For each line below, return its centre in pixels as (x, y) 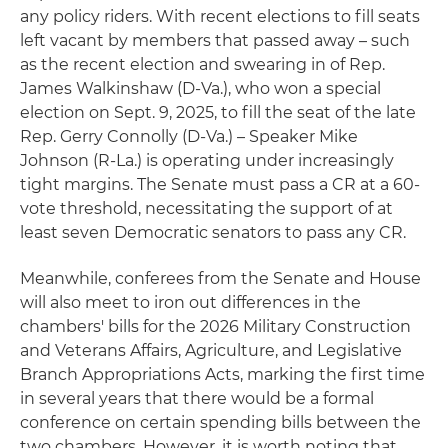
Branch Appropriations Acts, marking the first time (222, 374)
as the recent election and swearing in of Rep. (202, 64)
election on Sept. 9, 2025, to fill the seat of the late (218, 112)
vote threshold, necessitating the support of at (206, 208)
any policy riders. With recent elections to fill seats (220, 16)
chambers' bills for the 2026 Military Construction (215, 326)
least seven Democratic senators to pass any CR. (213, 232)
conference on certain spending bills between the (220, 422)
